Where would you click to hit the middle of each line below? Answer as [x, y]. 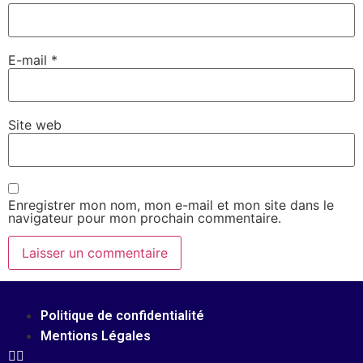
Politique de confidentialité [122, 316]
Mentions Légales [96, 336]
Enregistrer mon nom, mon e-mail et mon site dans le [171, 205]
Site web [35, 124]
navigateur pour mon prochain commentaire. [145, 218]
